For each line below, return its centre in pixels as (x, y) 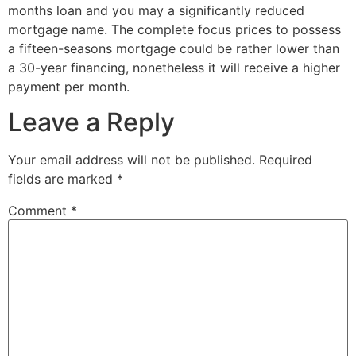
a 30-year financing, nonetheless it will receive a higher (174, 67)
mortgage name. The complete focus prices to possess (174, 29)
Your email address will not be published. (132, 160)
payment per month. (69, 86)
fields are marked (62, 179)
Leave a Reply (91, 122)
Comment (39, 211)
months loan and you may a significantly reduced (156, 10)
